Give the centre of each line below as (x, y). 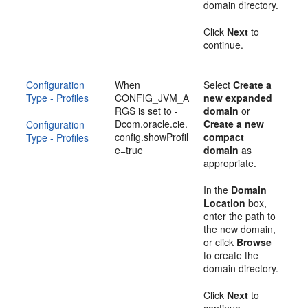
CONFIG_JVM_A (152, 98)
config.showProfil (152, 137)
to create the (231, 255)
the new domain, (240, 229)
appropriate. (230, 163)
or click (220, 242)
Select (219, 85)
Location (225, 203)
